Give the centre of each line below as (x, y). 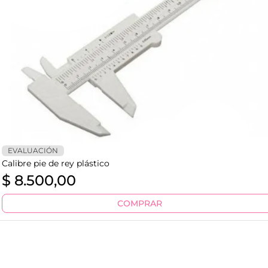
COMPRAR (139, 204)
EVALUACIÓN (33, 151)
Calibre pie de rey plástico (55, 164)
